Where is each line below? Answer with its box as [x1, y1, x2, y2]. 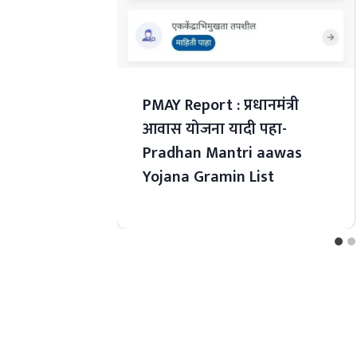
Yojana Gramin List [142, 163, 274, 190]
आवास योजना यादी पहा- [142, 115, 287, 143]
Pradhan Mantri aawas [142, 139, 302, 167]
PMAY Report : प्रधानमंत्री [142, 91, 299, 119]
